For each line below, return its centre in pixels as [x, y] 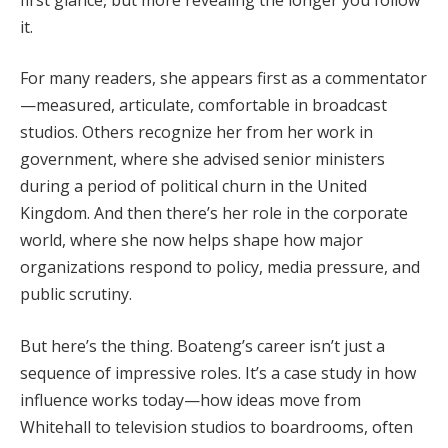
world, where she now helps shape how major [191, 240]
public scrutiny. [76, 294]
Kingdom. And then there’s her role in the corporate [214, 213]
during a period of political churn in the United [193, 186]
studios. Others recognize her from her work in [196, 132]
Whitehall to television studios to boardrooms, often [216, 426]
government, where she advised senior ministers [202, 159]
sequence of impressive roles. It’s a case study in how [218, 372]
